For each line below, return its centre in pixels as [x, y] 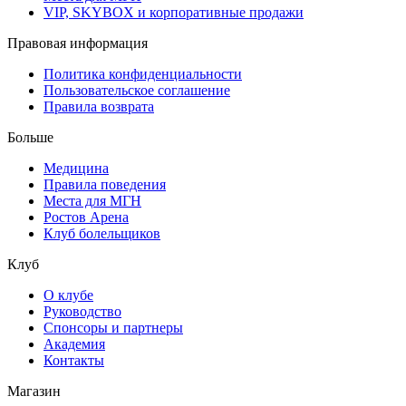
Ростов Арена [86, 217]
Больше [30, 137]
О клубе [68, 295]
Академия [74, 343]
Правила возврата [99, 106]
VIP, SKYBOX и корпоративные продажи [174, 12]
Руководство [82, 311]
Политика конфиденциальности [143, 73]
